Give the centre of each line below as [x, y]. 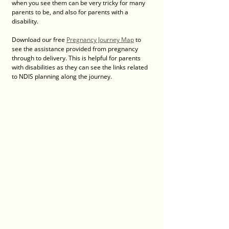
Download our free [39, 39]
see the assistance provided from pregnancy [76, 49]
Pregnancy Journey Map [100, 39]
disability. [25, 21]
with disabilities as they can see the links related [81, 67]
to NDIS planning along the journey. [63, 76]
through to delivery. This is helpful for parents [77, 58]
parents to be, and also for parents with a [71, 12]
